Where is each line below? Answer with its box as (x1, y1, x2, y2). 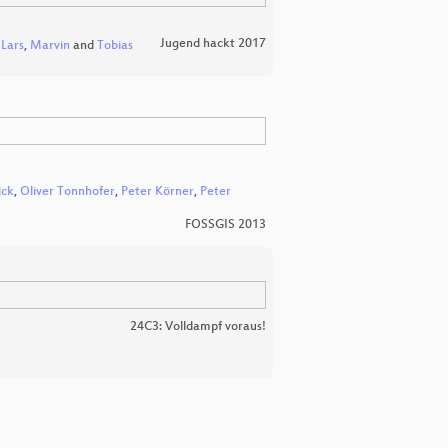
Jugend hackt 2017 (160, 37, 266, 52)
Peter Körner (121, 184, 194, 199)
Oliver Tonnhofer (20, 184, 115, 199)
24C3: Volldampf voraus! (130, 319, 266, 334)
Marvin (30, 39, 70, 54)
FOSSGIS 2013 (185, 217, 266, 232)
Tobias (97, 39, 133, 54)
